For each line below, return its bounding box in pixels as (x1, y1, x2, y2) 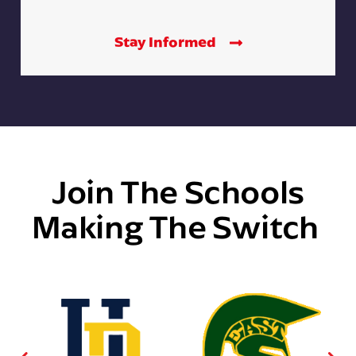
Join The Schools (52, 169, 304, 212)
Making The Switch (31, 204, 325, 247)
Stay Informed (114, 32, 219, 51)
